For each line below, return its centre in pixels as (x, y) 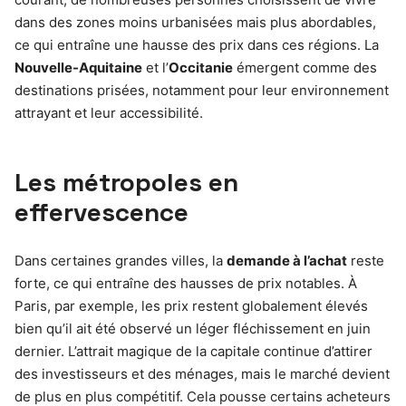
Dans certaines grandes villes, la (121, 260)
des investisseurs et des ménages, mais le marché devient (202, 373)
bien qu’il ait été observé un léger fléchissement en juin (193, 328)
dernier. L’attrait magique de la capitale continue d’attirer (193, 351)
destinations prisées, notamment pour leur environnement (202, 90)
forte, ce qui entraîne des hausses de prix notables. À (186, 283)
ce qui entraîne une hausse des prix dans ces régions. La (197, 44)
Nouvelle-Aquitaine (78, 67)
